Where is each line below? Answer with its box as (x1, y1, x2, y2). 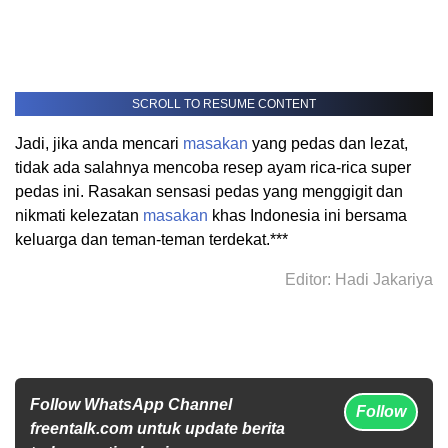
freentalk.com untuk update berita (30, 420, 285, 438)
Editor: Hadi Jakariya (285, 271, 433, 289)
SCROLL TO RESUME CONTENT (132, 97, 316, 112)
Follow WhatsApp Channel (30, 396, 232, 414)
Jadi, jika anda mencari (15, 135, 183, 153)
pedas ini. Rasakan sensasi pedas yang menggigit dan (15, 183, 403, 201)
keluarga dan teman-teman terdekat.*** (15, 231, 288, 249)
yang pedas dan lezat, (248, 135, 408, 153)
